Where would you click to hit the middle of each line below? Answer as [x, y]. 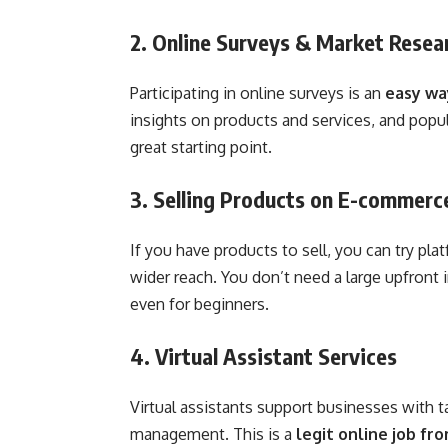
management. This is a [213, 433]
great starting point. [201, 146]
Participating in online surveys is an [257, 92]
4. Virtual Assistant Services [263, 355]
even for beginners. [199, 303]
